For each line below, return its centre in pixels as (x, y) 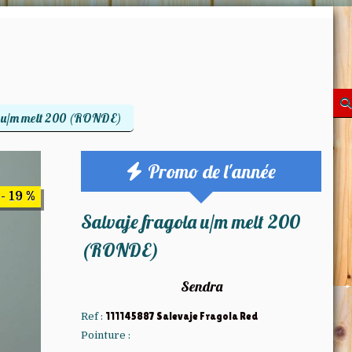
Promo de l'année (209, 171)
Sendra (201, 286)
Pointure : (106, 335)
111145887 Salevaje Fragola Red (181, 316)
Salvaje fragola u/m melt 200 (191, 222)
